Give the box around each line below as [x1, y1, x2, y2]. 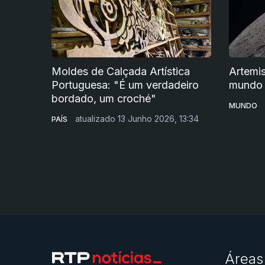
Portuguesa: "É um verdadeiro [51, 78, 199, 91]
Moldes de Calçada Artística [51, 64, 190, 77]
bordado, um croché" [51, 92, 156, 105]
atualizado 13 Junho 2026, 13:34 [75, 113, 199, 124]
